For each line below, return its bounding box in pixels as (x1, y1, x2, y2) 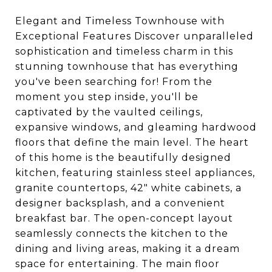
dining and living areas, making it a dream (15, 243, 240, 254)
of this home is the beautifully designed (15, 152, 231, 163)
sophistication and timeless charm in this (15, 46, 233, 57)
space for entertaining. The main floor (15, 258, 220, 270)
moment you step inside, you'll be (15, 91, 199, 103)
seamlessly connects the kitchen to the (15, 228, 228, 239)
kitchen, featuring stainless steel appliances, (15, 167, 255, 178)
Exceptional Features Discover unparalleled (15, 30, 254, 42)
